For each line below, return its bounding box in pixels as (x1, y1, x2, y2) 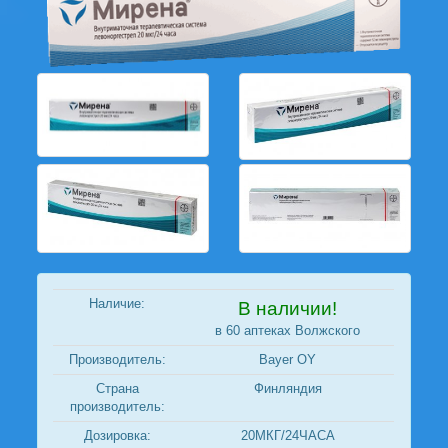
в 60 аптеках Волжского (215, 323, 361, 339)
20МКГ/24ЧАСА (240, 428, 335, 444)
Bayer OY (259, 352, 317, 368)
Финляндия (253, 381, 322, 397)
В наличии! (238, 298, 338, 320)
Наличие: (89, 296, 146, 312)
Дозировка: (83, 428, 151, 444)
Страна (95, 381, 139, 397)
